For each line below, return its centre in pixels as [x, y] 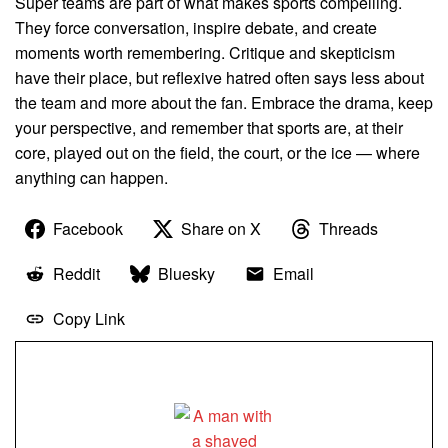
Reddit [76, 274]
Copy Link [89, 319]
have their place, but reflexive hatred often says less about [219, 78]
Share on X [221, 229]
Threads [348, 229]
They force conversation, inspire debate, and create [196, 28]
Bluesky [186, 274]
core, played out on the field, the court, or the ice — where [217, 153]
